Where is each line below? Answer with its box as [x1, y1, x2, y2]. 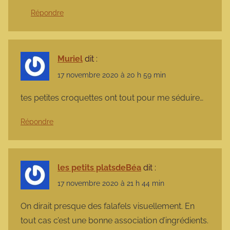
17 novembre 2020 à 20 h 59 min [57, 70, 166, 79]
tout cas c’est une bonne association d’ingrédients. [21, 216, 208, 226]
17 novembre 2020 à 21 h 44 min [57, 179, 164, 187]
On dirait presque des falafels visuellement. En [21, 201, 195, 212]
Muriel [57, 54, 83, 64]
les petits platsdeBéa [57, 162, 141, 172]
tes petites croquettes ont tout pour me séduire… [21, 92, 203, 103]
